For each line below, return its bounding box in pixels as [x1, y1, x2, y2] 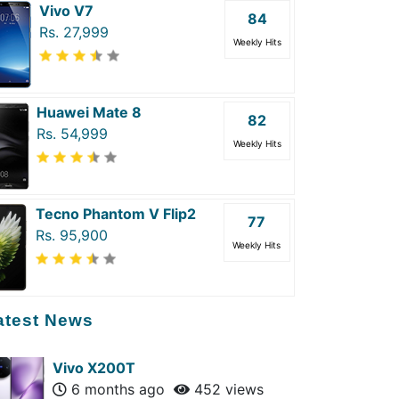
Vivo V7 [39, 2, 94, 20]
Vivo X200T [53, 359, 135, 378]
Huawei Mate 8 [37, 103, 142, 122]
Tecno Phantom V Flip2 [35, 205, 196, 224]
